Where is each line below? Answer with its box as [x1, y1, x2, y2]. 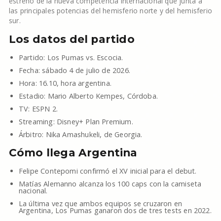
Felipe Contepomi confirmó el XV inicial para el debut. [18, 166, 197, 176]
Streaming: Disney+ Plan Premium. [18, 117, 133, 126]
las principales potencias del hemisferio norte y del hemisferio [8, 6, 212, 15]
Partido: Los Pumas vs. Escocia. [18, 53, 123, 62]
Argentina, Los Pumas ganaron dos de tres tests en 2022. [18, 206, 212, 215]
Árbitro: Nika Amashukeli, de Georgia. [18, 130, 143, 139]
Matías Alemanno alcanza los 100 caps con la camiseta [18, 179, 202, 188]
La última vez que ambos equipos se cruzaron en [18, 199, 183, 208]
